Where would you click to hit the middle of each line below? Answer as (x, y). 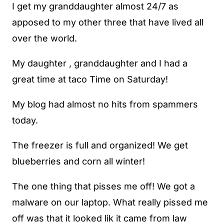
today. (25, 120)
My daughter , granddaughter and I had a (100, 63)
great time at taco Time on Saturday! (90, 79)
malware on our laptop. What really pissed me (110, 202)
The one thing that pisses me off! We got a (103, 186)
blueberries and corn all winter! (78, 161)
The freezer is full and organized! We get (100, 145)
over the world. (44, 38)
